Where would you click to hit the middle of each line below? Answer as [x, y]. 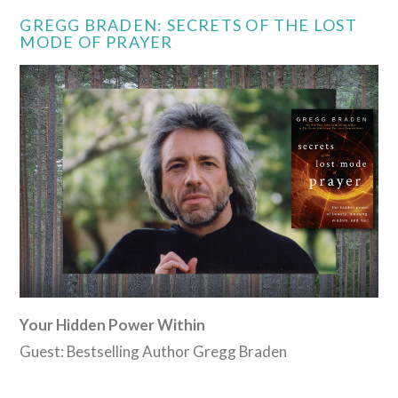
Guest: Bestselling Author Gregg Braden [154, 352]
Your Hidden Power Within [114, 325]
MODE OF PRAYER [96, 42]
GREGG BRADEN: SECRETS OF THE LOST [188, 25]
